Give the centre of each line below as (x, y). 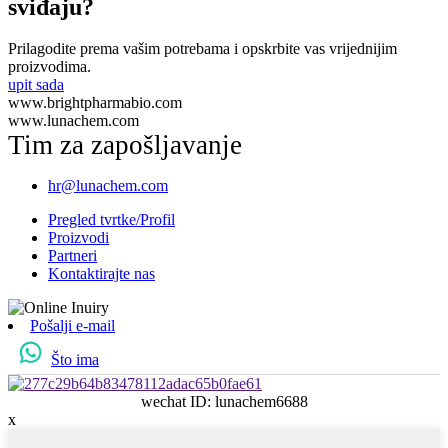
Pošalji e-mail (72, 326)
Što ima (75, 360)
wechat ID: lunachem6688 (224, 402)
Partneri (72, 256)
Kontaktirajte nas (101, 274)
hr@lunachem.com (108, 186)
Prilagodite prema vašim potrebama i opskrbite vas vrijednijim (202, 49)
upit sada (36, 85)
